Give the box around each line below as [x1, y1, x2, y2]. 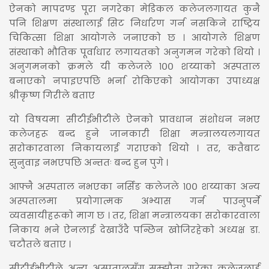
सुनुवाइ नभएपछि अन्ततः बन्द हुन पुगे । [9, 156, 168, 169]
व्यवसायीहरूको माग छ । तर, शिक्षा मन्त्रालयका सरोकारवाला [9, 208, 260, 222]
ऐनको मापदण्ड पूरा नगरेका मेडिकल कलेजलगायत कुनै [9, 2, 260, 15]
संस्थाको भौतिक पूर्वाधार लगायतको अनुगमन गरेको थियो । [9, 45, 260, 58]
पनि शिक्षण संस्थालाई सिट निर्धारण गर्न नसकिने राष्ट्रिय [9, 16, 260, 29]
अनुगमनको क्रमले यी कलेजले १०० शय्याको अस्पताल [9, 59, 260, 73]
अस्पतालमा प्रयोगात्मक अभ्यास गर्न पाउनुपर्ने [9, 194, 260, 207]
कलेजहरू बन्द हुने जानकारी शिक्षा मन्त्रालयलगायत [9, 127, 260, 140]
